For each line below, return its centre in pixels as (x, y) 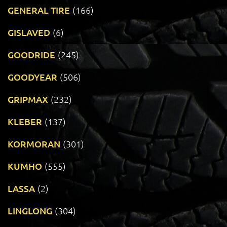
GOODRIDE (31, 55)
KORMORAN (34, 144)
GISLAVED (29, 32)
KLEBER (25, 122)
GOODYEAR (32, 77)
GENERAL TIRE (39, 10)
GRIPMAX (28, 99)
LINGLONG (30, 211)
